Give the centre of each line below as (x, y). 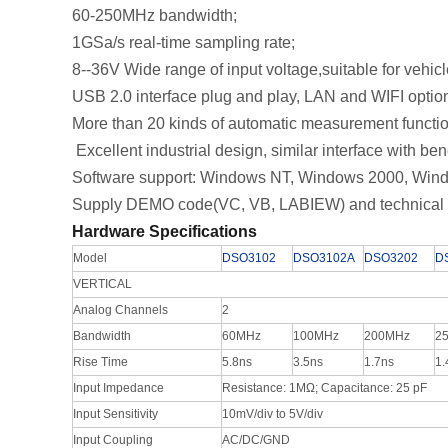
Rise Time (100, 362)
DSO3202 (391, 258)
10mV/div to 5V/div (272, 414)
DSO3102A (324, 258)
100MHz (316, 336)
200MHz (387, 336)
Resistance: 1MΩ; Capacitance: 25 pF (324, 388)
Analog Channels (120, 310)
